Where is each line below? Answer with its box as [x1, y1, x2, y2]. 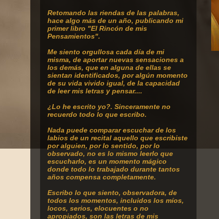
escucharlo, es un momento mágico [47, 157, 167, 165]
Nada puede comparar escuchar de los [47, 126, 176, 134]
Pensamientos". [47, 32, 100, 40]
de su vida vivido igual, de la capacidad [47, 79, 180, 87]
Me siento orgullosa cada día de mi [47, 48, 164, 56]
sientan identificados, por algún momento [47, 71, 188, 79]
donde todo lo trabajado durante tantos [47, 165, 180, 173]
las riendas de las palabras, [88, 9, 179, 17]
